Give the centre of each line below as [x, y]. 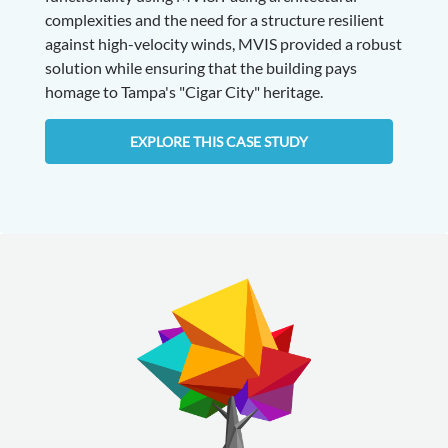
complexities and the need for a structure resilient [214, 19]
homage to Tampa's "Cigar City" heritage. [183, 91]
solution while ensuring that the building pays [200, 67]
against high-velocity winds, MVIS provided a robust [223, 43]
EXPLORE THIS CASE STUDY [219, 141]
